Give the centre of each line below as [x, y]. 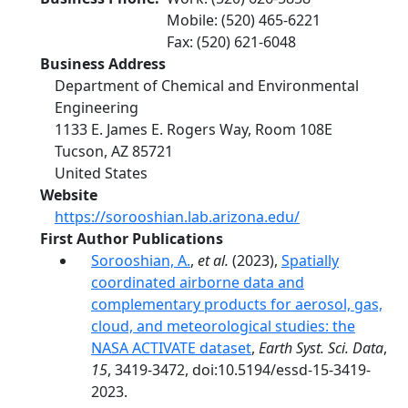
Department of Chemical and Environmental [207, 86]
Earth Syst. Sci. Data [321, 348]
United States [101, 173]
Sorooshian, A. [141, 260]
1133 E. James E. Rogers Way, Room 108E [194, 129]
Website [69, 195]
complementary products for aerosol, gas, [237, 304]
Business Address [103, 64]
